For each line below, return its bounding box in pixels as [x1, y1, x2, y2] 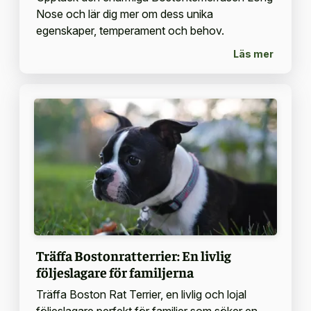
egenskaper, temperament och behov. [35, 24, 224, 38]
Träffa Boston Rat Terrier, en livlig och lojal [35, 287, 246, 302]
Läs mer [233, 47, 274, 60]
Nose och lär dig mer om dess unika [35, 7, 213, 22]
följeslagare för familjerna [35, 263, 194, 281]
